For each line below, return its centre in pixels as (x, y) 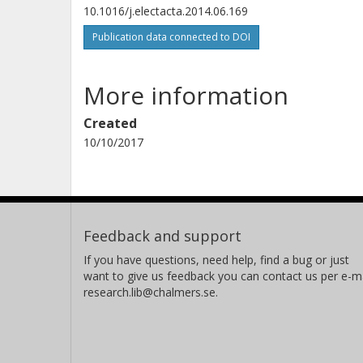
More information (186, 95)
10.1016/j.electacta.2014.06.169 (166, 11)
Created (110, 123)
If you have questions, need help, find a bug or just (216, 259)
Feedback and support (162, 235)
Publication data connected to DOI (171, 36)
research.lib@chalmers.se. (151, 292)
